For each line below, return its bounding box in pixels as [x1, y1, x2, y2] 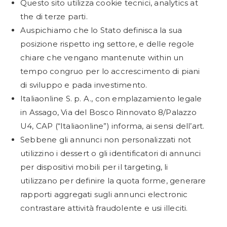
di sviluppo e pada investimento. [20, 80, 147, 90]
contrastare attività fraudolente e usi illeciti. [20, 203, 188, 213]
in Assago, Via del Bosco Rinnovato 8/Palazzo [20, 107, 197, 117]
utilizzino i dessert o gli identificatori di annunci [20, 148, 201, 158]
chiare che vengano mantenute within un [20, 53, 184, 62]
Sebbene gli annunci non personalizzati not [20, 135, 192, 144]
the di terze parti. [20, 12, 88, 21]
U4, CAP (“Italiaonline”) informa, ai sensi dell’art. [20, 121, 205, 131]
